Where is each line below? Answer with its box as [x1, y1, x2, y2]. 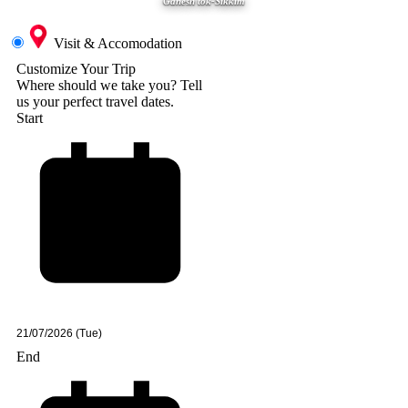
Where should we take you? [16, 77, 180, 94]
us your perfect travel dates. [16, 94, 174, 110]
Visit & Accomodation [54, 36, 182, 52]
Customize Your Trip [16, 61, 136, 77]
